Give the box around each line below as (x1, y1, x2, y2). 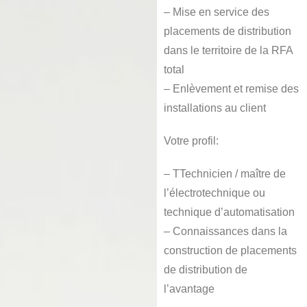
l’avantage (164, 282, 215, 295)
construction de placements (164, 244, 297, 256)
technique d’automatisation (164, 206, 295, 218)
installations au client (164, 101, 267, 114)
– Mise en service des (164, 5, 270, 18)
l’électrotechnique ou (164, 186, 266, 199)
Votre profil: (164, 134, 219, 147)
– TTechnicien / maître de (164, 167, 286, 180)
